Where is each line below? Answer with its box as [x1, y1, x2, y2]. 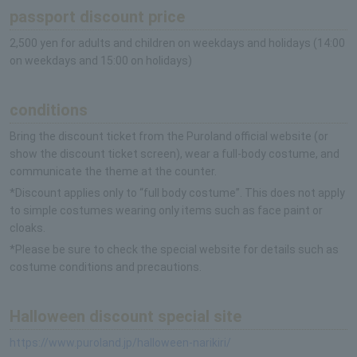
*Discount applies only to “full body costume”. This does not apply [10, 186, 345, 200]
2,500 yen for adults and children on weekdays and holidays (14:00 [10, 37, 345, 50]
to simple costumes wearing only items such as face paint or [10, 204, 323, 218]
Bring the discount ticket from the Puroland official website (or [10, 130, 328, 143]
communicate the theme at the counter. [10, 165, 217, 178]
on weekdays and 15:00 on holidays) [10, 54, 192, 68]
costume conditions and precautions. [10, 261, 202, 274]
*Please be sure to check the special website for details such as [10, 243, 339, 257]
